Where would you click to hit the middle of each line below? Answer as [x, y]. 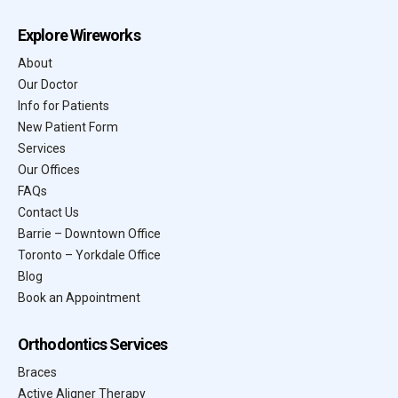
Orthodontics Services [93, 344]
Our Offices [49, 169]
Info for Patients [64, 105]
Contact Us [48, 212]
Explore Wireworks [79, 35]
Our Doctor [48, 84]
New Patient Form [68, 127]
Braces [37, 372]
